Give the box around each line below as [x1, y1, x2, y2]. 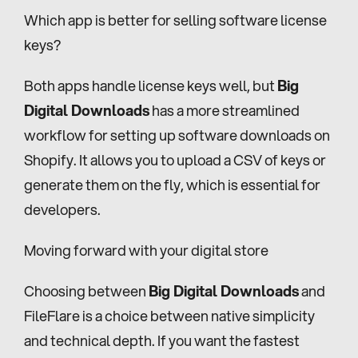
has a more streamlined [149, 99, 300, 121]
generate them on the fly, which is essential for [24, 173, 320, 195]
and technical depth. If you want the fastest [24, 329, 300, 351]
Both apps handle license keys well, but [24, 74, 277, 96]
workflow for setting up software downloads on [24, 124, 330, 145]
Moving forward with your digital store [24, 239, 268, 261]
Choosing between [24, 280, 149, 301]
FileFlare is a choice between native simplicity [24, 304, 315, 326]
